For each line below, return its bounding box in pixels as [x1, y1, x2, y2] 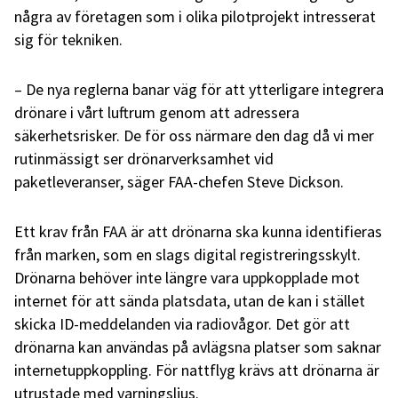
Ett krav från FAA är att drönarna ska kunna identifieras [14, 220, 382, 242]
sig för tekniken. [14, 28, 123, 50]
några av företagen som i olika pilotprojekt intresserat [14, 5, 376, 27]
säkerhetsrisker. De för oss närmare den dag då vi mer [14, 124, 374, 146]
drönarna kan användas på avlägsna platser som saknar [14, 336, 381, 357]
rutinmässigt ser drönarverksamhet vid [14, 147, 274, 169]
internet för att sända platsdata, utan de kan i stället [14, 290, 365, 311]
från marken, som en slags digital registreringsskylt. [14, 243, 361, 265]
